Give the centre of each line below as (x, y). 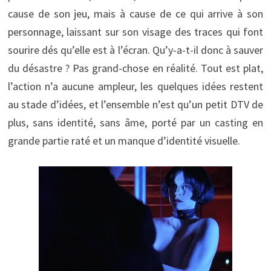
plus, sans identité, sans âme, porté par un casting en (135, 122)
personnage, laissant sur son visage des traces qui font (135, 31)
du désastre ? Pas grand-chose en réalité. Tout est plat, (135, 68)
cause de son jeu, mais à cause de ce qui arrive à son (135, 13)
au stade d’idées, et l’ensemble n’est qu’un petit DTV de (135, 104)
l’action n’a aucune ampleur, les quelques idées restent (135, 86)
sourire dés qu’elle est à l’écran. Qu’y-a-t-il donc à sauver (135, 50)
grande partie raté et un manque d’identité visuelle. (124, 140)
